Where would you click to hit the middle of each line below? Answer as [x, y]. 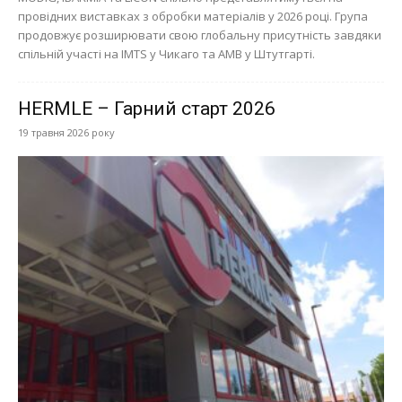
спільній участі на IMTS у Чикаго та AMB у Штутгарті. [166, 54]
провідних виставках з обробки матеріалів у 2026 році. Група [193, 17]
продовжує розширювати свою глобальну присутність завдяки [200, 35]
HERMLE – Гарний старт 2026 [147, 109]
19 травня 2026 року [66, 133]
